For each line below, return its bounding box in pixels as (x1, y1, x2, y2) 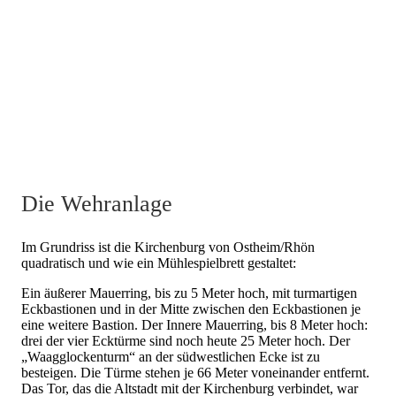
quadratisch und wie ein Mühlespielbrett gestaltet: (21, 255, 296, 271)
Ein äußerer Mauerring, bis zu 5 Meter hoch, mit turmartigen (21, 286, 357, 301)
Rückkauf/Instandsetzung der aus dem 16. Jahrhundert (21, 134, 324, 150)
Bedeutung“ (21, 7, 88, 23)
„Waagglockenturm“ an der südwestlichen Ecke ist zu (21, 349, 320, 365)
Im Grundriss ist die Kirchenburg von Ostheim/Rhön (21, 240, 315, 255)
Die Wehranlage (21, 191, 172, 217)
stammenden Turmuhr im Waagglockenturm (21, 150, 266, 166)
